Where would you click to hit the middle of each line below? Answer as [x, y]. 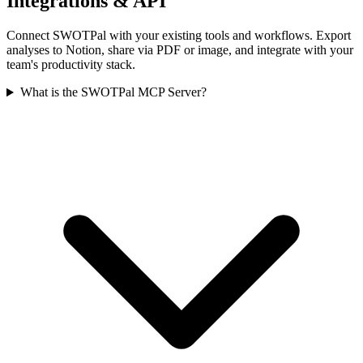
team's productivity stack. [71, 65]
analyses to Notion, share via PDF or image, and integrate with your [180, 50]
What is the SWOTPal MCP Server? [113, 92]
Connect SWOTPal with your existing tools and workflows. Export [179, 36]
